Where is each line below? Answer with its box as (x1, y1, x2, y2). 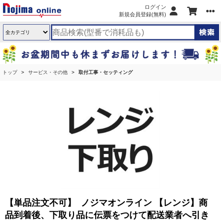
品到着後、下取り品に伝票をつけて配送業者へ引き (5, 210, 209, 220)
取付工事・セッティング (78, 70, 133, 75)
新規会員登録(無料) (119, 11, 166, 17)
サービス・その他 (28, 70, 68, 75)
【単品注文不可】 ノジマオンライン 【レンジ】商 (5, 198, 208, 208)
